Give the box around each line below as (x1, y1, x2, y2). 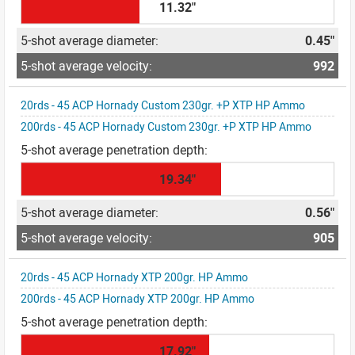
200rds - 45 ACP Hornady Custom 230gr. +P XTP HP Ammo (21, 119, 311, 134)
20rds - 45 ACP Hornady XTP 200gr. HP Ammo (21, 269, 248, 284)
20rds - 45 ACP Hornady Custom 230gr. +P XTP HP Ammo (21, 97, 305, 113)
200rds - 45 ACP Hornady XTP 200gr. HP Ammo (21, 291, 254, 306)
